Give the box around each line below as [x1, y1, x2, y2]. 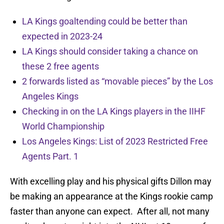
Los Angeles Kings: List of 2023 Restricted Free [22, 136, 208, 147]
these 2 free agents [22, 61, 99, 72]
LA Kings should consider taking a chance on [22, 46, 198, 57]
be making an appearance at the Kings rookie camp [10, 191, 213, 202]
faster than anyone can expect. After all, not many [10, 206, 209, 217]
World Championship [22, 121, 104, 132]
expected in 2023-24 [22, 31, 102, 42]
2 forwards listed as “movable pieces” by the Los [22, 76, 213, 87]
